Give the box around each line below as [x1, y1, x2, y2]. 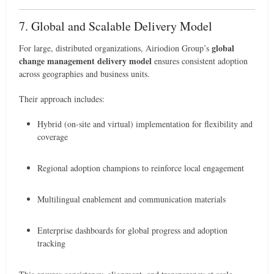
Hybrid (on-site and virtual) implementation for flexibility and [37, 118, 253, 130]
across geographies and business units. [19, 68, 150, 80]
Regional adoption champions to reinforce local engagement [37, 162, 245, 174]
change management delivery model [19, 54, 152, 67]
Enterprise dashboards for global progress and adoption [37, 224, 228, 236]
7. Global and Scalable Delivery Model [19, 18, 213, 34]
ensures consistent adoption [152, 55, 248, 67]
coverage [37, 131, 68, 143]
